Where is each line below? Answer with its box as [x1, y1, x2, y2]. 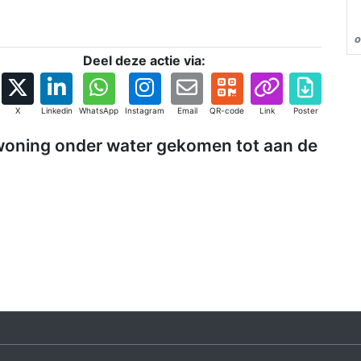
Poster [293, 106, 318, 116]
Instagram [125, 106, 164, 116]
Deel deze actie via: [83, 52, 205, 69]
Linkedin [40, 106, 73, 116]
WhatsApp [79, 106, 118, 116]
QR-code [210, 106, 244, 116]
